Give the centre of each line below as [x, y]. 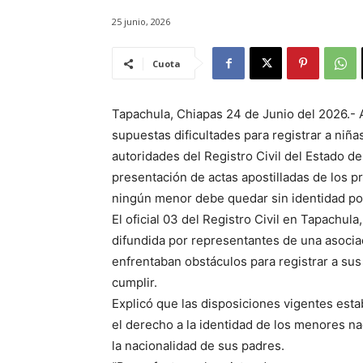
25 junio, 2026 [141, 22]
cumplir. [135, 283]
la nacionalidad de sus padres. [198, 346]
